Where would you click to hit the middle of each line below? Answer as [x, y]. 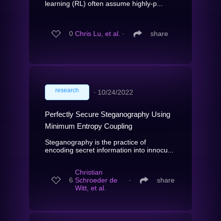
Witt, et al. [91, 188]
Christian [89, 172]
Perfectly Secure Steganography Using [108, 114]
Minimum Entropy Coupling [89, 126]
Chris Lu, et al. [98, 34]
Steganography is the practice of [95, 142]
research [67, 90]
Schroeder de [96, 180]
